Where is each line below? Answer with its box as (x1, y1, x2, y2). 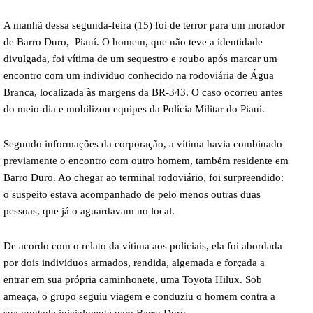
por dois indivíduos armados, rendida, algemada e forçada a (3, 256, 265, 268)
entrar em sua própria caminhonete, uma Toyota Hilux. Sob (3, 273, 262, 285)
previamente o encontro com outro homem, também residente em (3, 154, 289, 166)
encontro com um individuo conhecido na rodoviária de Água (3, 69, 274, 81)
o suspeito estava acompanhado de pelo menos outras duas (3, 188, 261, 200)
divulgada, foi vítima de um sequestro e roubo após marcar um (3, 52, 277, 64)
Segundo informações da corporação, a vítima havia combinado (3, 138, 282, 150)
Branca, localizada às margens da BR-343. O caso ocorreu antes (3, 86, 283, 98)
